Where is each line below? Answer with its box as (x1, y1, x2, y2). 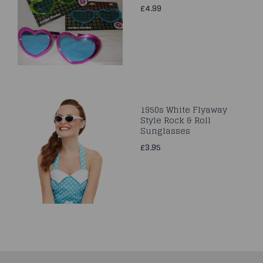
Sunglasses (140, 123, 190, 138)
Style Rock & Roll (140, 113, 211, 127)
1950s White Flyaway (140, 102, 227, 117)
